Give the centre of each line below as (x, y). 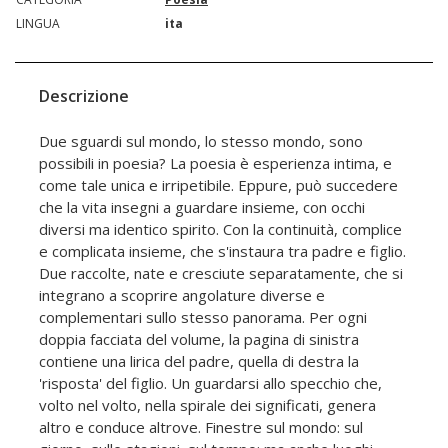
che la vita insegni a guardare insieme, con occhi (202, 206)
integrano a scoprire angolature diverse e (182, 294)
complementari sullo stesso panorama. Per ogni (203, 316)
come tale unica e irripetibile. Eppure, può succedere (218, 184)
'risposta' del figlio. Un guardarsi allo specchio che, (210, 382)
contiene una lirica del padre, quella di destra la (199, 360)
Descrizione (84, 95)
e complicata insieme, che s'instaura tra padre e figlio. (222, 250)
